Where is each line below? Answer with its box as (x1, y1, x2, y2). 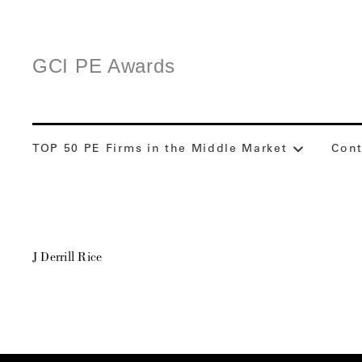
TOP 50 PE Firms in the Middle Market (32, 144, 288, 155)
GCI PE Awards (32, 54, 175, 77)
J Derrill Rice (32, 252, 103, 265)
